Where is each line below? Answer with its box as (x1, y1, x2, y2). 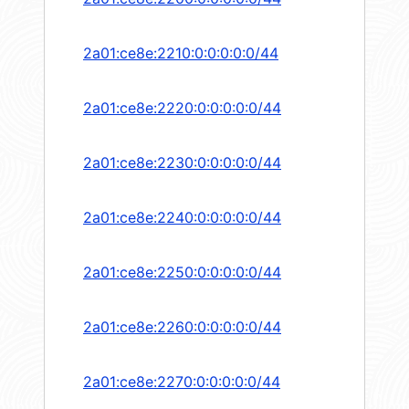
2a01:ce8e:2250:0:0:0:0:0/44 (83, 263, 281, 282)
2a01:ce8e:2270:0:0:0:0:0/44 (83, 372, 280, 392)
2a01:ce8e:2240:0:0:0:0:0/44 (83, 208, 281, 227)
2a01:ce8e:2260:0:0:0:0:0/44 (83, 318, 281, 337)
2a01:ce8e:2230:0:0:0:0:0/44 (83, 153, 281, 173)
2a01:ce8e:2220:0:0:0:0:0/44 (83, 99, 281, 118)
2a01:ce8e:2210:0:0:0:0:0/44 (83, 44, 278, 63)
